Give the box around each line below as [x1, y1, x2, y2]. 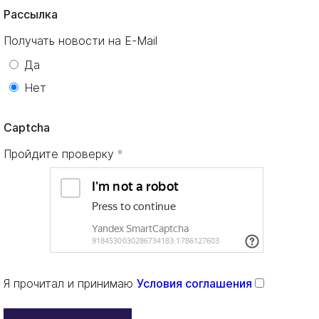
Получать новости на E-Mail [4, 33, 157, 48]
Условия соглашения [137, 276, 255, 291]
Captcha [4, 120, 50, 135]
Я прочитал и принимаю [4, 276, 137, 291]
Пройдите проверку [4, 146, 114, 161]
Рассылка [4, 6, 58, 21]
